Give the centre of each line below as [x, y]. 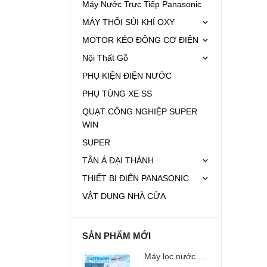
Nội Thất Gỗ [105, 58]
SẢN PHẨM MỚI [117, 236]
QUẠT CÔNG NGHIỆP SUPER [140, 112]
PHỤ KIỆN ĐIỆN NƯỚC [127, 76]
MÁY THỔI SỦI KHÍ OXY [128, 22]
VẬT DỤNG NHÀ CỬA [124, 196]
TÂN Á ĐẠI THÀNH [118, 161]
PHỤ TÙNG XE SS [117, 94]
